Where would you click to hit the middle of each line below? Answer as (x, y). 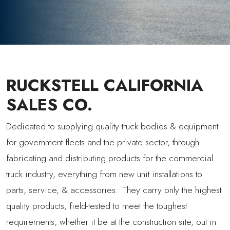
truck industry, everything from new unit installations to (104, 174)
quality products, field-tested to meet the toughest (97, 206)
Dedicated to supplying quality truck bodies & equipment (112, 126)
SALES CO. (49, 104)
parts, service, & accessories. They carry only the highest (114, 190)
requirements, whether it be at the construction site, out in (111, 222)
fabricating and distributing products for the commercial (110, 158)
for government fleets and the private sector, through (103, 142)
